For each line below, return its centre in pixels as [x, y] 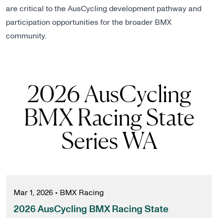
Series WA [109, 140]
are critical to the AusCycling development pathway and [104, 9]
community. [29, 36]
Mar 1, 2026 [33, 193]
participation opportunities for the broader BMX [89, 22]
